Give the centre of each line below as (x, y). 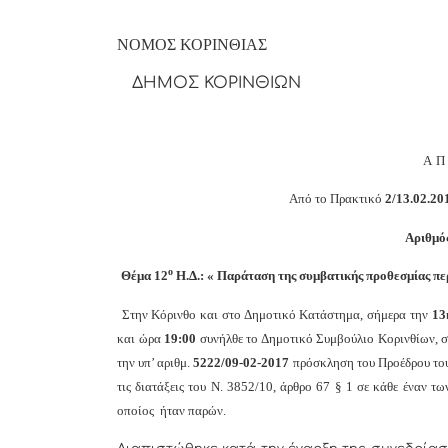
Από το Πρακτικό (337, 199)
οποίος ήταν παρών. (171, 410)
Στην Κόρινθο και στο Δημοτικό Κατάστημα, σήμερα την (276, 314)
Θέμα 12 (144, 276)
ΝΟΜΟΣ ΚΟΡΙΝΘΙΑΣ (192, 44)
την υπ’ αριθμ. (155, 362)
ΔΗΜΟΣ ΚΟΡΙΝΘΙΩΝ (209, 83)
